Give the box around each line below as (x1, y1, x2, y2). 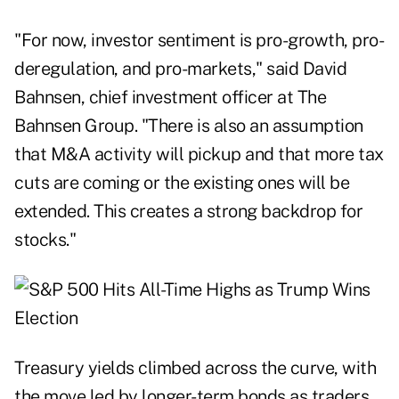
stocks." (14, 229, 76, 251)
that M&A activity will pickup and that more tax (14, 143, 384, 166)
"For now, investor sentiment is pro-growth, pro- (14, 29, 384, 52)
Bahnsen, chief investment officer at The (14, 86, 326, 109)
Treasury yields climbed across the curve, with (14, 357, 376, 379)
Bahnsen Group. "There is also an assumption (14, 115, 363, 137)
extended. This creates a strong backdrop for (14, 200, 362, 223)
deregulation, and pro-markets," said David (14, 58, 346, 80)
